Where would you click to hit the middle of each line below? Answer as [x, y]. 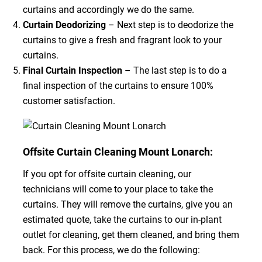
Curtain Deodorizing [64, 25]
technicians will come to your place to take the [118, 189]
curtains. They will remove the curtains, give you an [127, 204]
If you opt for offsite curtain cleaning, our [107, 174]
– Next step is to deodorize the [169, 25]
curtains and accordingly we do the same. [108, 10]
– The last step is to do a [174, 70]
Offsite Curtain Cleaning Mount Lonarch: [118, 151]
